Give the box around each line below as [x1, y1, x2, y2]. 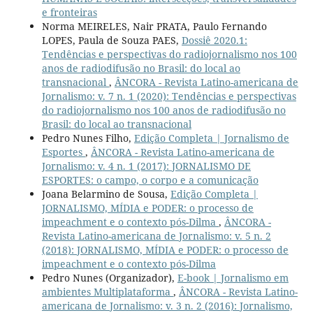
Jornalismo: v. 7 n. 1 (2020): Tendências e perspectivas [41, 89, 296, 103]
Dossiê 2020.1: [181, 33, 247, 47]
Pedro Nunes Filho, [41, 131, 134, 145]
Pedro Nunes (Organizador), [41, 270, 177, 284]
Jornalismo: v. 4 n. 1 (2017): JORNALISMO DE [41, 159, 251, 173]
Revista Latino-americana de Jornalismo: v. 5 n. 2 [41, 228, 271, 242]
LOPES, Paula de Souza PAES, [41, 33, 182, 47]
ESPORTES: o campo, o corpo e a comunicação [41, 173, 259, 187]
